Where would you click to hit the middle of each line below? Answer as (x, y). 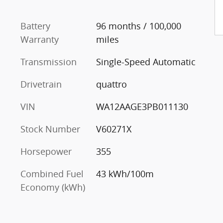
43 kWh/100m (125, 173)
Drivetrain (41, 84)
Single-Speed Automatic (146, 61)
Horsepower (46, 151)
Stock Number (50, 129)
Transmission (49, 61)
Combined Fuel (52, 173)
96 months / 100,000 (138, 26)
